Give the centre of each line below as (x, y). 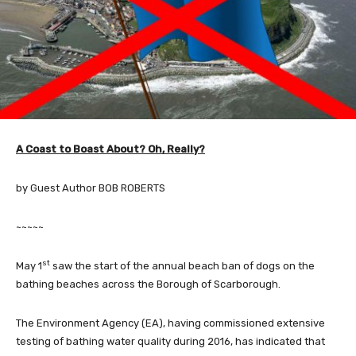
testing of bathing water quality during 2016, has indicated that (170, 342)
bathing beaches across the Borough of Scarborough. (148, 284)
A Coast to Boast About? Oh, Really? (110, 149)
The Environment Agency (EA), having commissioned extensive (170, 323)
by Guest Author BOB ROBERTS (91, 188)
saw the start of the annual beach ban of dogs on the (182, 266)
